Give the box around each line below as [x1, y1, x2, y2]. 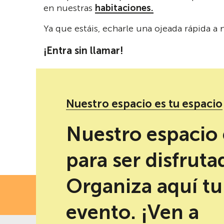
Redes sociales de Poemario [43, 115, 146, 128]
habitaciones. [95, 2, 153, 14]
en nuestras [43, 2, 95, 14]
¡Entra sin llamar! [43, 44, 123, 57]
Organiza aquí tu [66, 173, 222, 198]
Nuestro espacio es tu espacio [66, 96, 222, 110]
